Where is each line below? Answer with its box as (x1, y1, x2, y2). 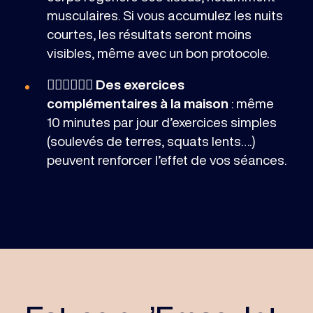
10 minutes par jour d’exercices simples (46, 115, 277, 129)
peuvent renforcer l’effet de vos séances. (46, 153, 286, 167)
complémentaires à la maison (46, 96, 228, 110)
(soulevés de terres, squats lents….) (46, 134, 256, 148)
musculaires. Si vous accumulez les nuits (46, 8, 283, 22)
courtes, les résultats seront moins (46, 27, 252, 41)
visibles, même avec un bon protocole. (46, 46, 269, 60)
